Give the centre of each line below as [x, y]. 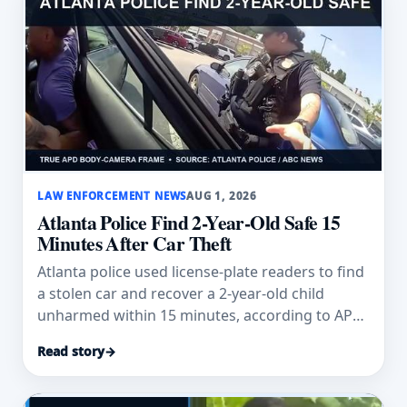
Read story [71, 351]
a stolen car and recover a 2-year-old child [181, 294]
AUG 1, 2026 [222, 195]
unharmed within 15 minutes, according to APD [200, 316]
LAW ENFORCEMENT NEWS [112, 195]
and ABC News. [89, 338]
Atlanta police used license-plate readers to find [201, 272]
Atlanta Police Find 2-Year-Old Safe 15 [189, 222]
